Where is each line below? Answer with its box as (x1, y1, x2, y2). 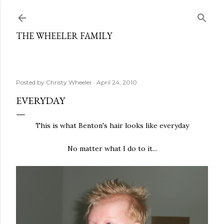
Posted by (16, 78, 46, 86)
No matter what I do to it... (67, 144, 157, 153)
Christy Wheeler (46, 78, 92, 86)
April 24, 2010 (96, 78, 137, 86)
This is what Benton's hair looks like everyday (35, 121, 189, 130)
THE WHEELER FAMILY (16, 30, 112, 41)
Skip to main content (71, 6, 153, 19)
